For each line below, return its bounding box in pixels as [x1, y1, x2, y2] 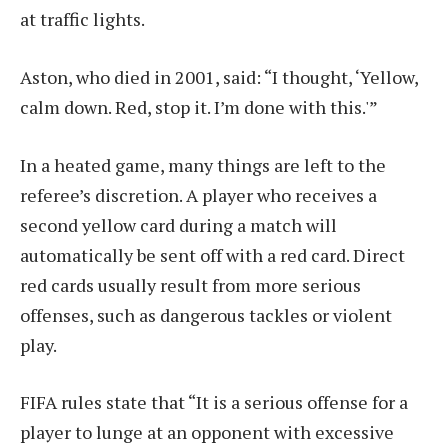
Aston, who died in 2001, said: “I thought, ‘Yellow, [20, 64, 418, 89]
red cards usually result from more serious [20, 272, 361, 297]
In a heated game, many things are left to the [20, 152, 386, 177]
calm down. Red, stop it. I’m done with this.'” [20, 94, 378, 119]
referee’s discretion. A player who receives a [20, 182, 377, 207]
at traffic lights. [20, 7, 145, 32]
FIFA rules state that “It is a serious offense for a [20, 390, 408, 415]
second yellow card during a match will [20, 212, 337, 237]
